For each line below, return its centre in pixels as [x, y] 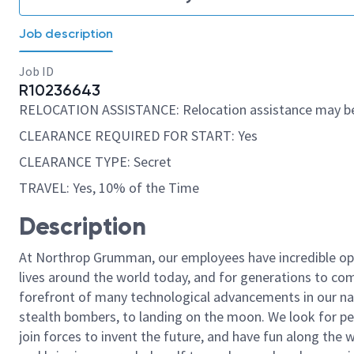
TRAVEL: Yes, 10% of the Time [109, 188]
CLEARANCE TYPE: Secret [95, 162]
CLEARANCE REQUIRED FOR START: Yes [138, 136]
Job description [66, 34]
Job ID [36, 71]
